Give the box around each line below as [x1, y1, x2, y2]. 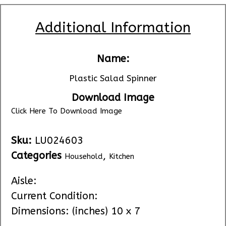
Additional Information [35, 19, 191, 36]
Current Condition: [11, 190, 104, 202]
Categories [11, 150, 62, 162]
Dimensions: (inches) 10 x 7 [11, 205, 140, 217]
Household [65, 152, 103, 161]
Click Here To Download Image [11, 106, 122, 116]
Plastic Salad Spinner [69, 73, 157, 84]
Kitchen [109, 152, 134, 161]
